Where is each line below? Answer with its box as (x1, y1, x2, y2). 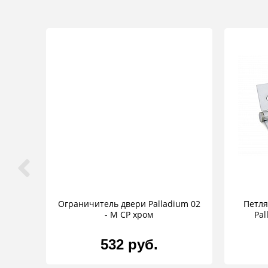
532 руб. (100, 236, 158, 253)
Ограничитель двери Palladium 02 (57, 198, 200, 210)
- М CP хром (105, 209, 154, 221)
